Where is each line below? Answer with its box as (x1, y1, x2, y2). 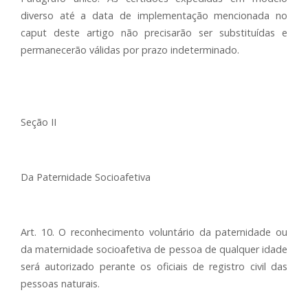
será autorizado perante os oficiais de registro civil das (21, 260, 287, 273)
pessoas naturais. (21, 277, 100, 290)
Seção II (21, 115, 56, 129)
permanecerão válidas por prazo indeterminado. (21, 43, 239, 56)
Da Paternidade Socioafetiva (21, 170, 151, 184)
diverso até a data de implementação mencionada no (21, 9, 287, 22)
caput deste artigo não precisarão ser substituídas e (21, 26, 287, 39)
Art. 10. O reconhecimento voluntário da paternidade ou (21, 225, 287, 239)
